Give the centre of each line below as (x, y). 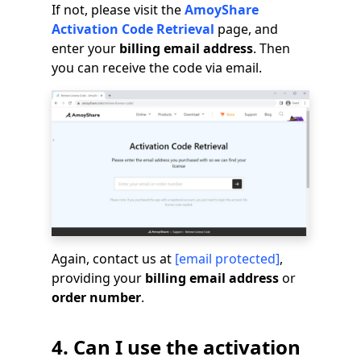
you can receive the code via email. (157, 67)
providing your (98, 278)
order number (96, 297)
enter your (85, 48)
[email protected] (227, 258)
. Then (272, 48)
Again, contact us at (113, 258)
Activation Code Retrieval (133, 29)
